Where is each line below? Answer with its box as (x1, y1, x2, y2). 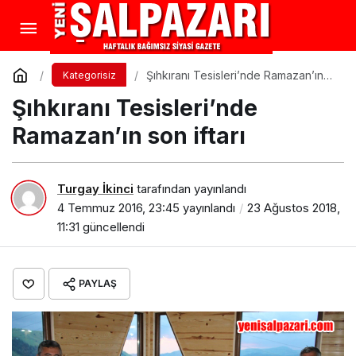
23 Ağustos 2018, (247, 199, 340, 215)
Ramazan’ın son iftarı (12, 122, 246, 149)
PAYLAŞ (79, 277, 117, 289)
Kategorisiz (62, 69, 116, 81)
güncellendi (79, 219, 145, 234)
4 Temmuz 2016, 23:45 (57, 199, 180, 215)
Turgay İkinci (57, 180, 133, 196)
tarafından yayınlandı (133, 180, 246, 196)
